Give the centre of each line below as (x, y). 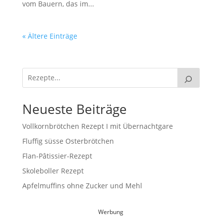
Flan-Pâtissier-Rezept (57, 156)
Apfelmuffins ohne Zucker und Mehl (82, 185)
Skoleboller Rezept (53, 170)
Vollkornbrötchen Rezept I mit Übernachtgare (97, 126)
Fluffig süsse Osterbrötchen (68, 141)
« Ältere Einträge (50, 36)
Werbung (111, 212)
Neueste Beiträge (74, 109)
